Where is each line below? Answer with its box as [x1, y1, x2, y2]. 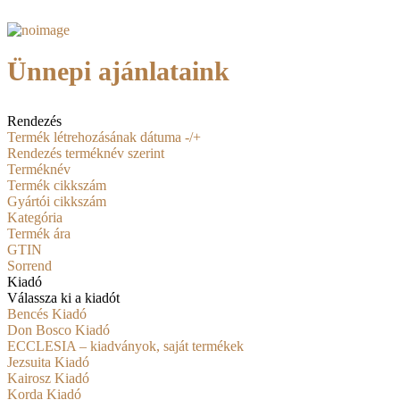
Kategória [7, 209, 62, 225]
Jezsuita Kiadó [7, 354, 89, 370]
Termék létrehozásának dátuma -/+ [7, 129, 201, 145]
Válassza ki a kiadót [7, 289, 120, 305]
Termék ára [7, 225, 71, 241]
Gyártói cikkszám [7, 193, 106, 209]
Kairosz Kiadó [7, 370, 89, 386]
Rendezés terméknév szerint [7, 145, 164, 161]
